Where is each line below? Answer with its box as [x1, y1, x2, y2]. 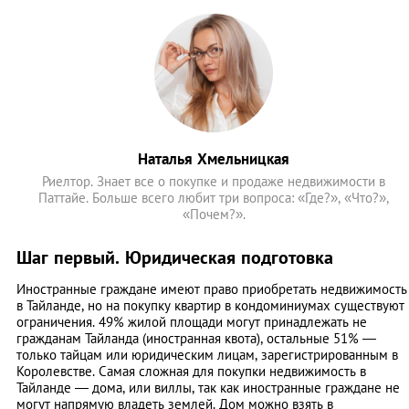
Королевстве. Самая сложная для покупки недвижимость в [16, 362, 366, 381]
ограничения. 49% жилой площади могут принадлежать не [16, 313, 367, 331]
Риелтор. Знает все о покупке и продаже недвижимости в [42, 173, 385, 191]
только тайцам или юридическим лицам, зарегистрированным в [16, 346, 398, 364]
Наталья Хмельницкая [138, 149, 289, 170]
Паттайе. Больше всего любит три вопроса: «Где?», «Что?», [38, 189, 389, 207]
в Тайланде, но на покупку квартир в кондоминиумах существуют [16, 297, 404, 315]
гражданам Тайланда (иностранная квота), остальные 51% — [16, 330, 376, 348]
